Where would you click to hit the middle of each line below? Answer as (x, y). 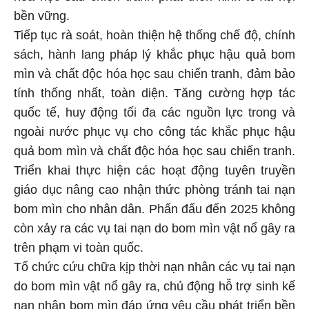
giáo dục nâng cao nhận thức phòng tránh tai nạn (154, 187)
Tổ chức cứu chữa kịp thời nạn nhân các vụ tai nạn (154, 265)
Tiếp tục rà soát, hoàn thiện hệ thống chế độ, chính (154, 33)
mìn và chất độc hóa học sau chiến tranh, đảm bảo (154, 71)
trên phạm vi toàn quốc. (79, 245)
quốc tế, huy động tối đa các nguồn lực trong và (154, 110)
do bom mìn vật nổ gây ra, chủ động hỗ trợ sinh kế (154, 284)
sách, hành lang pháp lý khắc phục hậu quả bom (154, 52)
